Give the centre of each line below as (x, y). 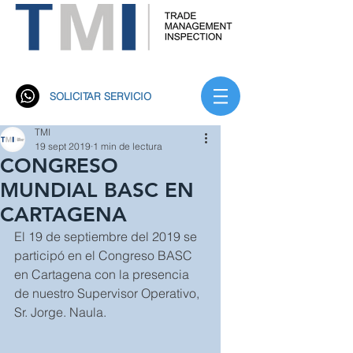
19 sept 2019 (63, 146)
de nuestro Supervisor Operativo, (108, 293)
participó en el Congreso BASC (105, 255)
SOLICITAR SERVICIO (100, 96)
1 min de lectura (128, 146)
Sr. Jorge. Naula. (60, 312)
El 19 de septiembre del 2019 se (107, 236)
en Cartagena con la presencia (103, 274)
